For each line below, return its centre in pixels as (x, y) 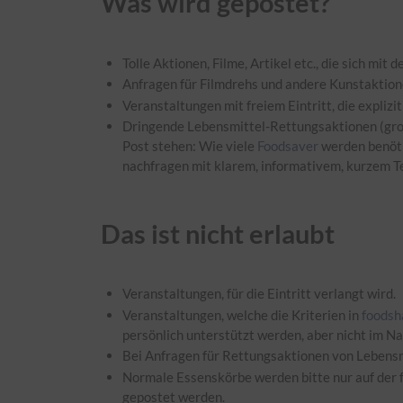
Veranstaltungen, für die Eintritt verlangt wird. (260, 294)
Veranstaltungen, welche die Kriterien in (242, 314)
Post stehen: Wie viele (190, 146)
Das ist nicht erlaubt (218, 233)
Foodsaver (288, 146)
